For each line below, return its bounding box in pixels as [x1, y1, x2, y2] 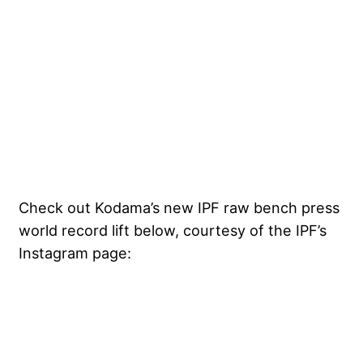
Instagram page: [19, 244, 131, 263]
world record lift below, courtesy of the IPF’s [19, 221, 327, 240]
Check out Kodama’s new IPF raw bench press [19, 199, 340, 217]
